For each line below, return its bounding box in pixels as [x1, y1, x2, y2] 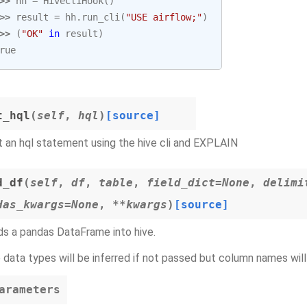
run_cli [82, 12, 120, 23]
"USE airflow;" [125, 12, 202, 23]
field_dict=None [147, 176, 249, 189]
